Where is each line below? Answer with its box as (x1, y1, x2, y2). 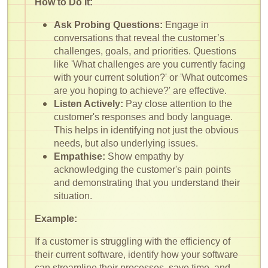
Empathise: (54, 151, 105, 162)
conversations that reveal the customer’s (54, 32, 224, 43)
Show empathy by (105, 151, 184, 162)
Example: (35, 213, 77, 224)
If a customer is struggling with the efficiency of (35, 236, 230, 246)
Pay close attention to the (123, 98, 232, 109)
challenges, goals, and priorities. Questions (54, 45, 236, 56)
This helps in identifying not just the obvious (54, 124, 239, 135)
